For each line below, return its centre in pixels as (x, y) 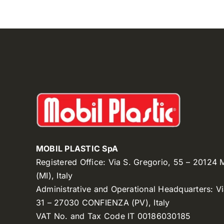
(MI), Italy (54, 176)
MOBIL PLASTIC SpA (77, 149)
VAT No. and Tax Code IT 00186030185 (113, 216)
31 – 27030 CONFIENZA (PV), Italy (103, 203)
